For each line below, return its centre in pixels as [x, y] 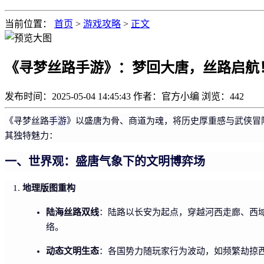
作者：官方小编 [166, 96]
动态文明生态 [72, 250]
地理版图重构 [49, 187]
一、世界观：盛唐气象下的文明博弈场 [105, 161]
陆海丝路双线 [72, 212]
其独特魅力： [31, 135]
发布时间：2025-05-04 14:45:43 [68, 96]
